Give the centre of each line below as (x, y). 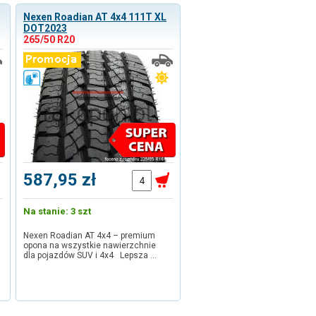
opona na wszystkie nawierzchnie (90, 245)
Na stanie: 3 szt (57, 211)
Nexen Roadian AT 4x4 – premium (89, 236)
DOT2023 (45, 28)
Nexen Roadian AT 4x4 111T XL (95, 17)
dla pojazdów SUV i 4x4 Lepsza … (90, 255)
